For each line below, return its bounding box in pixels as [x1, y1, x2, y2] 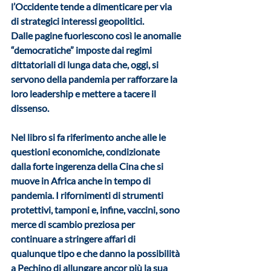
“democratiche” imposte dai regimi [11, 44, 154, 56]
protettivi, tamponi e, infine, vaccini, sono [11, 204, 181, 216]
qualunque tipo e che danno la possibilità [11, 247, 181, 260]
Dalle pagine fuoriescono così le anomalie [11, 30, 183, 42]
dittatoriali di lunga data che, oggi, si [11, 59, 160, 71]
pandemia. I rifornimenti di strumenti [11, 189, 165, 201]
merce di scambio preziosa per [11, 218, 137, 230]
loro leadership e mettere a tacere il [11, 88, 158, 100]
